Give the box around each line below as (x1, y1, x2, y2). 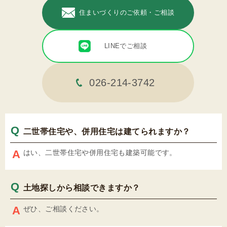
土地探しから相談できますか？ (23, 183, 140, 192)
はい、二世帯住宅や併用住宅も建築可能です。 (23, 148, 177, 157)
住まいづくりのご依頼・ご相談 (79, 9, 174, 16)
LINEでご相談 (104, 42, 147, 50)
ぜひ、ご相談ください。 (23, 205, 104, 213)
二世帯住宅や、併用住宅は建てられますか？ (23, 127, 191, 136)
